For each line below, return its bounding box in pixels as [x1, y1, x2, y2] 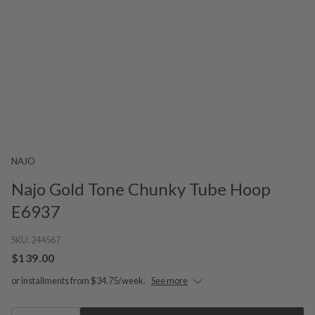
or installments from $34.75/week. [11, 274, 146, 286]
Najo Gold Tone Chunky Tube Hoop [11, 178, 271, 199]
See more [151, 274, 188, 286]
